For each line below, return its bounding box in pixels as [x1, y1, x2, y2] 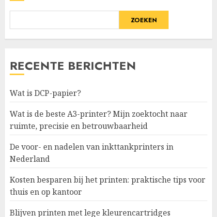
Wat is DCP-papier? [10, 88, 81, 98]
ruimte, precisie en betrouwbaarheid [10, 121, 148, 131]
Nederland [10, 154, 50, 164]
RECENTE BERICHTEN [10, 57, 136, 74]
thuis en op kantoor [10, 186, 82, 197]
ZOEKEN [131, 15, 157, 25]
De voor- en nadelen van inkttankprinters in [10, 141, 173, 152]
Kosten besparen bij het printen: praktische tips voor [10, 174, 205, 185]
